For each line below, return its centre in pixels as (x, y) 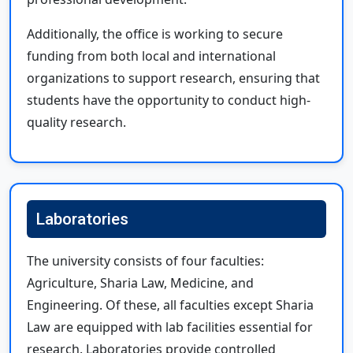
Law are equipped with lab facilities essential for (170, 327)
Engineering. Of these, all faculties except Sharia (170, 305)
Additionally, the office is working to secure (155, 33)
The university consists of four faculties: (145, 260)
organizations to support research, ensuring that (173, 78)
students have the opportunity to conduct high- (169, 100)
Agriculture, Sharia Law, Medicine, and (140, 282)
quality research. (76, 122)
